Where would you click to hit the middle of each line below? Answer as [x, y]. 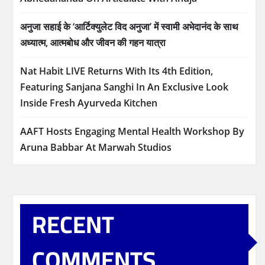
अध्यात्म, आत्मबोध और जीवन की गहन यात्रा [93, 43]
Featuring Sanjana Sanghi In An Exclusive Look [124, 87]
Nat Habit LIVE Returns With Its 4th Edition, [117, 71]
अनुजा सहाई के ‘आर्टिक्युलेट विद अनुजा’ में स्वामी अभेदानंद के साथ [129, 27]
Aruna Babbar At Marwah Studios [96, 148]
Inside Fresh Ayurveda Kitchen [89, 103]
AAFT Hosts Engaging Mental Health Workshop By [132, 132]
